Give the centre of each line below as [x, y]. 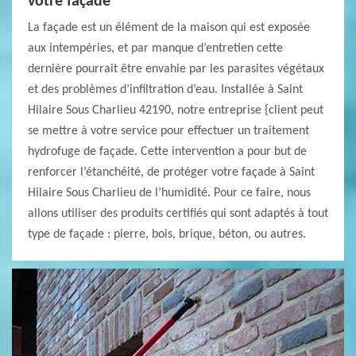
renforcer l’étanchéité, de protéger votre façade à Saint [171, 172]
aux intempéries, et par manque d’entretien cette [155, 48]
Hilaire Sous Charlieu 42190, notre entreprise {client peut [176, 110]
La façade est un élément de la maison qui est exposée [169, 28]
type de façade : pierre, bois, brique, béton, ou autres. [167, 234]
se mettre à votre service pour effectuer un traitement [168, 131]
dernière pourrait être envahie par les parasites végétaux [176, 69]
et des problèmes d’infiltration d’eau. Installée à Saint [165, 90]
